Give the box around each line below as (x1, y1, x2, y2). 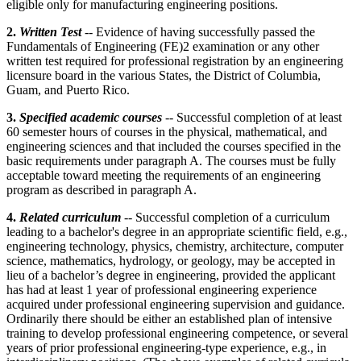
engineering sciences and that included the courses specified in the (6, 139, 341, 153)
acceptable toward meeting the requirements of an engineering (6, 168, 321, 182)
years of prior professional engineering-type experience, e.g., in (6, 340, 326, 355)
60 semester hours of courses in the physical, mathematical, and (6, 124, 327, 139)
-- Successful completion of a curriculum (124, 210, 330, 224)
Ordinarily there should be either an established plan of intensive (6, 311, 332, 326)
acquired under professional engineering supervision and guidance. (6, 297, 345, 311)
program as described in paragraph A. (6, 182, 197, 197)
